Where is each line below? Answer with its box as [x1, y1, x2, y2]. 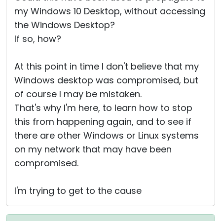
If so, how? [14, 33, 61, 45]
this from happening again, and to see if [14, 115, 191, 128]
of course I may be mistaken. [14, 88, 142, 100]
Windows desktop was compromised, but [14, 74, 198, 86]
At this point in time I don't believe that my [14, 60, 199, 73]
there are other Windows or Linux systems [14, 129, 199, 142]
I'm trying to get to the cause [14, 184, 142, 197]
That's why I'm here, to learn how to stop [14, 102, 192, 114]
